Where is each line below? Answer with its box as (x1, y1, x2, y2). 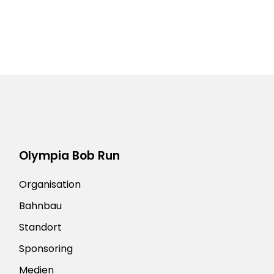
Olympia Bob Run (19, 147, 120, 165)
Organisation (19, 177, 81, 192)
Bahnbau (19, 199, 62, 213)
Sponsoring (19, 242, 73, 256)
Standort (19, 220, 62, 235)
